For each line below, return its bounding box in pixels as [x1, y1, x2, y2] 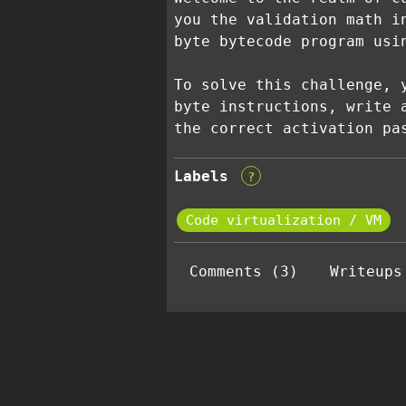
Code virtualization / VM [186, 212, 382, 228]
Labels [174, 168, 228, 185]
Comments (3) [189, 263, 299, 280]
